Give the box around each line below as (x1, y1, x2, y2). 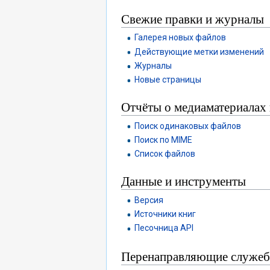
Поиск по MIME (134, 135, 193, 145)
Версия (134, 195, 164, 205)
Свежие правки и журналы (121, 10, 264, 27)
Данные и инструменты (121, 172, 246, 190)
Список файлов (134, 149, 196, 159)
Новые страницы (134, 75, 202, 85)
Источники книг (134, 209, 196, 219)
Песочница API (134, 223, 194, 233)
